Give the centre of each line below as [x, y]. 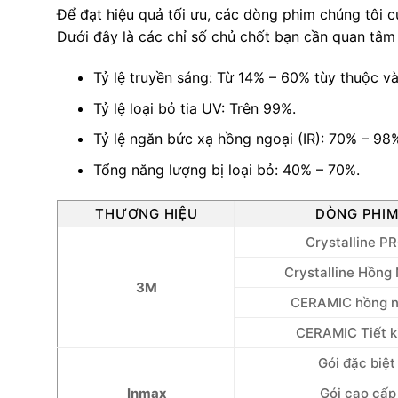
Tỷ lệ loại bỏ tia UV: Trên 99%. [195, 108]
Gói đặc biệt [357, 362]
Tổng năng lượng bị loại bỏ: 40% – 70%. [227, 169]
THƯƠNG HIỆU [147, 213]
